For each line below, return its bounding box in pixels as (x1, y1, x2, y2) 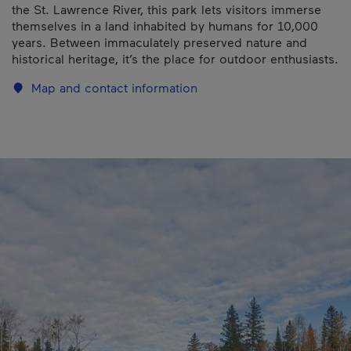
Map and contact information (31, 80, 197, 95)
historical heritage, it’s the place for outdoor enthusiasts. (12, 51, 338, 66)
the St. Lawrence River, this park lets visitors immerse (12, 2, 321, 16)
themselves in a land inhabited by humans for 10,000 (12, 18, 318, 33)
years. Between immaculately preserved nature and (12, 34, 307, 49)
